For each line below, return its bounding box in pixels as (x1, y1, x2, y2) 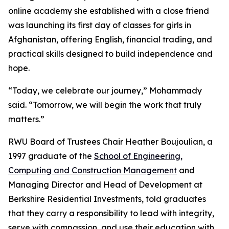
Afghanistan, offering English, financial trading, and (8, 34, 212, 44)
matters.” (8, 114, 44, 124)
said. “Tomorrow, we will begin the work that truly (8, 100, 201, 110)
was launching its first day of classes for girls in (8, 20, 191, 30)
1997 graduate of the (8, 151, 94, 161)
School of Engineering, (94, 151, 182, 161)
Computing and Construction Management (8, 165, 177, 175)
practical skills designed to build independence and (8, 49, 213, 59)
